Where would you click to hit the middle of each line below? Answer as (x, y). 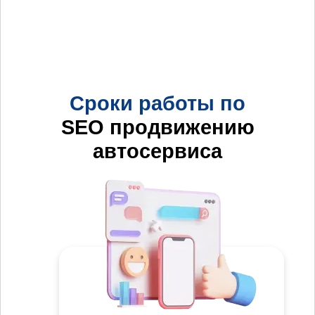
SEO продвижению (157, 128)
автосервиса (157, 152)
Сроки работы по (157, 104)
